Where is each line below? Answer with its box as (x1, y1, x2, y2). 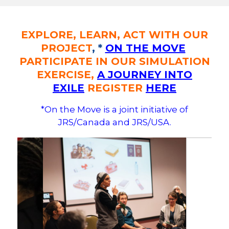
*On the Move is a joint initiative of (41, 104, 188, 114)
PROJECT (40, 41, 92, 54)
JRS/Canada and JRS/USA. (58, 117, 171, 127)
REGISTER (87, 81, 146, 94)
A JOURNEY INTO (97, 68, 192, 81)
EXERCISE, (37, 68, 94, 81)
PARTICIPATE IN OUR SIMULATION (19, 55, 210, 67)
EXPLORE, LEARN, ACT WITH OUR (21, 28, 208, 41)
